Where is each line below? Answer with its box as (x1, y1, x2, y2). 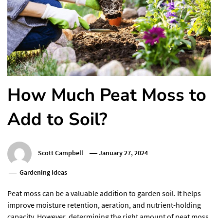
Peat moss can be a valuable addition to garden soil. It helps (7, 188, 201, 198)
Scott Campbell (38, 148, 83, 158)
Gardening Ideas (19, 168, 68, 177)
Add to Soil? (7, 108, 108, 131)
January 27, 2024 (99, 148, 148, 158)
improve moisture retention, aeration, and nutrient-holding (7, 200, 201, 210)
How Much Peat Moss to (7, 83, 206, 107)
